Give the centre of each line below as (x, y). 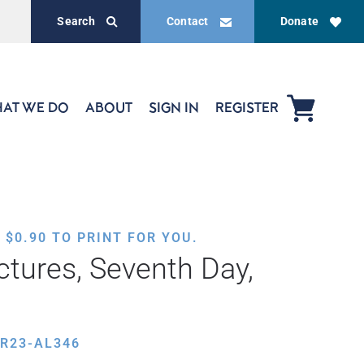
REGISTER (247, 107)
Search (76, 21)
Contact (187, 21)
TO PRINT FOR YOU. (123, 238)
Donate (299, 21)
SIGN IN (174, 107)
